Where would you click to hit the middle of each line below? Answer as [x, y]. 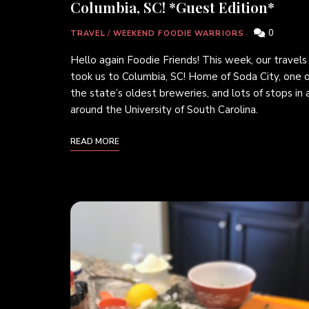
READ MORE [95, 141]
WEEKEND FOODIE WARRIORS [178, 33]
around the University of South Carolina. [164, 109]
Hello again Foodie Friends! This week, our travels [189, 60]
